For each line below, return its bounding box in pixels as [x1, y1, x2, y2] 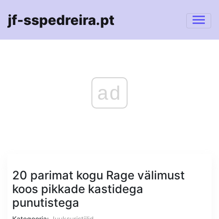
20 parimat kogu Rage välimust [12, 168, 185, 182]
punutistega [12, 196, 79, 210]
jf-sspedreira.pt [8, 11, 114, 28]
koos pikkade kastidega [12, 182, 143, 196]
